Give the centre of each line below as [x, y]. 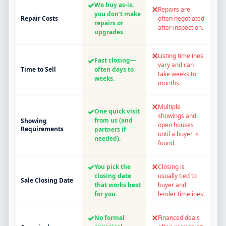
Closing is [171, 167]
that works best [118, 185]
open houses [176, 125]
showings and [177, 116]
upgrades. [109, 32]
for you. [106, 194]
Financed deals [179, 218]
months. [169, 83]
